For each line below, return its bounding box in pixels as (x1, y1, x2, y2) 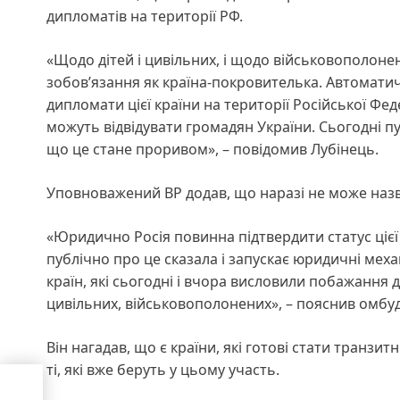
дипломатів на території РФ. (46, 5, 243, 26)
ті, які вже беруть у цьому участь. (46, 359, 279, 379)
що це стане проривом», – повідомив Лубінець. (46, 138, 379, 159)
